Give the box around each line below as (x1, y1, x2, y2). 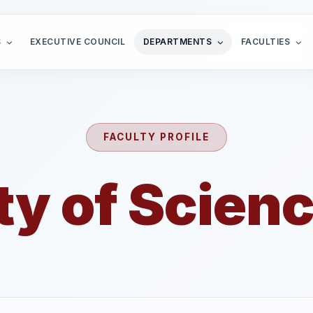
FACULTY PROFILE (103, 131, 210, 143)
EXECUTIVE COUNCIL (29, 36, 126, 47)
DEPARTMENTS (143, 36, 214, 47)
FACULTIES (240, 36, 293, 47)
